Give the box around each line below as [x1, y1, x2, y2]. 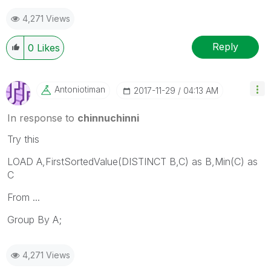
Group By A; [7, 213, 62, 226]
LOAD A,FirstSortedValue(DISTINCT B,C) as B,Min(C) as [7, 155, 258, 168]
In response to [7, 111, 77, 124]
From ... [7, 191, 40, 203]
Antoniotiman [54, 83, 105, 94]
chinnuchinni [77, 111, 139, 124]
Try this [7, 132, 39, 145]
